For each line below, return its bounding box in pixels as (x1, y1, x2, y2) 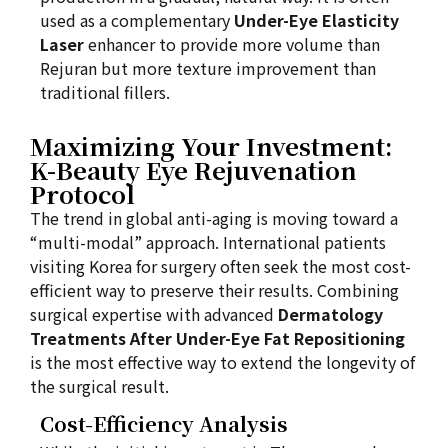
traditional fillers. (40, 80, 170, 104)
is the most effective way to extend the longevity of (30, 350, 415, 374)
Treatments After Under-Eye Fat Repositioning (30, 326, 405, 350)
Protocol (30, 176, 135, 211)
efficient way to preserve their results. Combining (30, 278, 399, 302)
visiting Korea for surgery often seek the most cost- (30, 254, 411, 278)
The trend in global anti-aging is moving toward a (30, 206, 398, 230)
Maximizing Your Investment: (30, 128, 393, 163)
